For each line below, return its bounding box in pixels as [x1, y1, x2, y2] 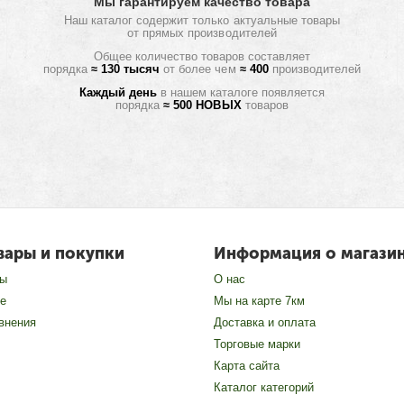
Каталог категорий [213, 381, 314, 394]
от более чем [160, 62, 240, 76]
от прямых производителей [127, 26, 277, 40]
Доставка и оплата [213, 316, 316, 329]
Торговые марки [213, 337, 300, 351]
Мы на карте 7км [213, 294, 305, 308]
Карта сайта [213, 359, 280, 372]
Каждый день [78, 86, 157, 99]
